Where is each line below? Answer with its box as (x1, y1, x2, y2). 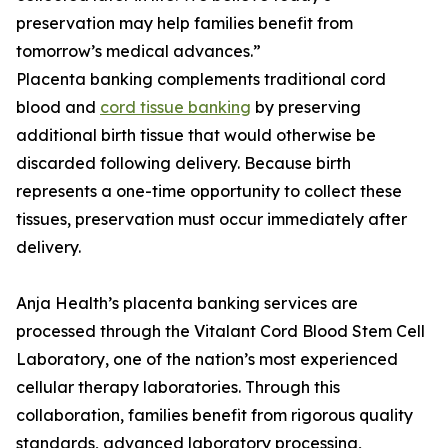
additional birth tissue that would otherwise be (16, 125, 376, 146)
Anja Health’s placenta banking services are (16, 293, 358, 314)
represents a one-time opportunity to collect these (16, 181, 402, 202)
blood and (16, 97, 100, 118)
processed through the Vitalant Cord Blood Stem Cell (16, 321, 425, 342)
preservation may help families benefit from (16, 13, 353, 34)
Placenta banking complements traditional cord (16, 69, 386, 90)
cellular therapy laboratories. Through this (16, 377, 340, 398)
